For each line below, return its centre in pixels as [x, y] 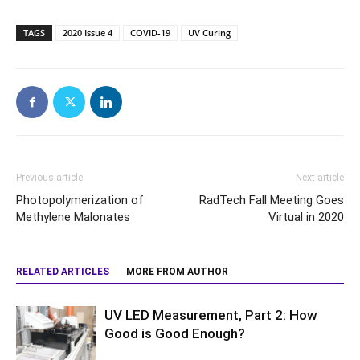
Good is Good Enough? [175, 333]
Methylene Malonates [73, 217]
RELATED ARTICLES [63, 272]
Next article [320, 178]
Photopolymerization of [80, 200]
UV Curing [209, 33]
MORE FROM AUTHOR [177, 272]
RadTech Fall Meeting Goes [272, 200]
